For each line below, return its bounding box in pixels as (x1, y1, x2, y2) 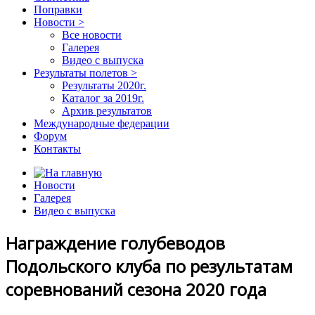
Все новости (62, 28, 122, 41)
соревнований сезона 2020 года (6, 277, 266, 301)
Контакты (34, 142, 81, 155)
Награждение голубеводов (6, 231, 225, 255)
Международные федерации (34, 117, 169, 129)
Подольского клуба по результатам (6, 254, 292, 278)
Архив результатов (62, 104, 152, 117)
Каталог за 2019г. (62, 91, 144, 104)
